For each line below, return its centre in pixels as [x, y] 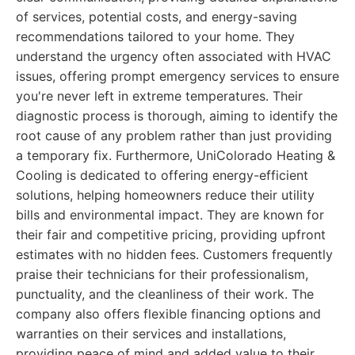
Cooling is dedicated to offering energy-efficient [162, 175]
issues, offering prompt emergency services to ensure [177, 76]
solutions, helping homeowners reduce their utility [165, 195]
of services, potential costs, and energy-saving [157, 17]
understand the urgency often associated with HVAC [174, 56]
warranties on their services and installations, [151, 334]
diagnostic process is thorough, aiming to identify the [177, 116]
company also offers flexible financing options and [168, 314]
